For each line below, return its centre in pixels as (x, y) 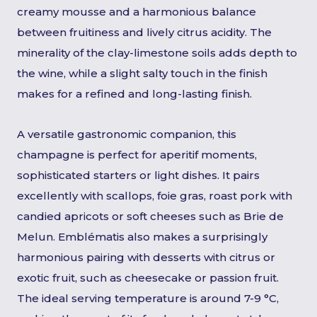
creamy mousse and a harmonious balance (137, 12)
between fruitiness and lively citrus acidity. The (144, 32)
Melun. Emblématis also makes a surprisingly (142, 237)
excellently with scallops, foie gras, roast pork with (155, 196)
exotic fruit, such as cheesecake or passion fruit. (148, 278)
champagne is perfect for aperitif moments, (137, 155)
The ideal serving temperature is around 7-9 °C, (148, 298)
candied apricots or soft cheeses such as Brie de (150, 216)
